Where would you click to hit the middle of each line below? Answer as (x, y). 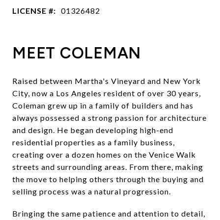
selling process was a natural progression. (92, 191)
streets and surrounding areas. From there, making (108, 166)
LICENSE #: (34, 10)
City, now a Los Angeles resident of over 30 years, (107, 93)
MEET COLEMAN (77, 53)
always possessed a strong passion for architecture (110, 117)
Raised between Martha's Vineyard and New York (107, 81)
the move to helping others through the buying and (108, 179)
